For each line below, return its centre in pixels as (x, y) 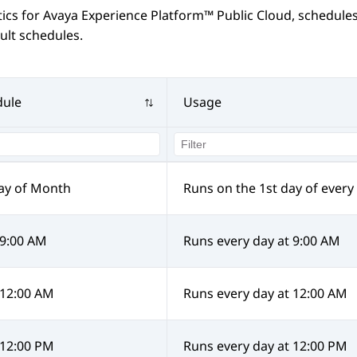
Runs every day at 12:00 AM (265, 294)
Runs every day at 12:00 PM (265, 346)
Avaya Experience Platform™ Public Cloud (167, 16)
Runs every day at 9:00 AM (262, 241)
